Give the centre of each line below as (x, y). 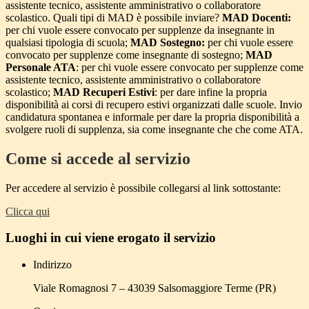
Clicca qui (28, 211)
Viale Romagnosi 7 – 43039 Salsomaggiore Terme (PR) (154, 288)
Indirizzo (52, 265)
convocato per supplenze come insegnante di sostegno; (126, 54)
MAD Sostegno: (168, 42)
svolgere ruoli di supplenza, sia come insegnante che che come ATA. (154, 129)
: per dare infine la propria (211, 92)
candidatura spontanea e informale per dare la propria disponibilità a (152, 117)
